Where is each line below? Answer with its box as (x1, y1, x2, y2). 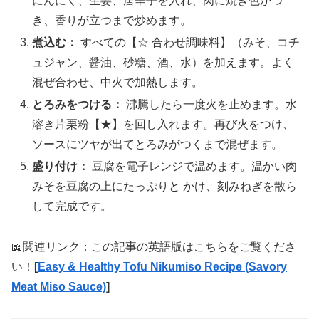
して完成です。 (32, 200, 113, 213)
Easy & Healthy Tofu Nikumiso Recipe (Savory (38, 261, 287, 273)
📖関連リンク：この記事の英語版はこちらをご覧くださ (11, 241, 296, 253)
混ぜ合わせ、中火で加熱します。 (32, 76, 204, 89)
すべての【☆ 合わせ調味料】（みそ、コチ (78, 36, 300, 49)
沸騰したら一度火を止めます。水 (123, 98, 298, 111)
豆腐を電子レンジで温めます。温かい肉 (89, 160, 298, 173)
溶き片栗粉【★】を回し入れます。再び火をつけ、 (32, 118, 295, 131)
